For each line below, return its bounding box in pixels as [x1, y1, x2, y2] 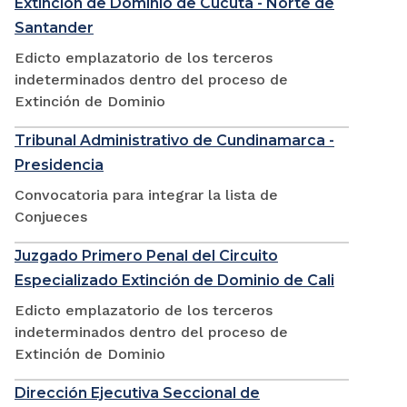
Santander [15, 19, 94, 37]
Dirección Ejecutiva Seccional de [15, 384, 260, 402]
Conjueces [15, 208, 87, 226]
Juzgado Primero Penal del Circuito [15, 247, 278, 265]
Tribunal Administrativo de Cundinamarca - [15, 132, 334, 150]
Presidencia [15, 156, 104, 174]
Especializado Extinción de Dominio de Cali [15, 272, 334, 290]
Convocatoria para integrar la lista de [15, 186, 278, 204]
